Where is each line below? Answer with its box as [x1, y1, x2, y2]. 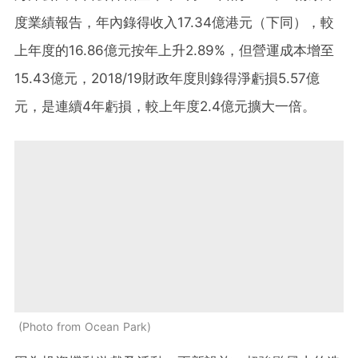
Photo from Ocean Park [22, 319, 147, 333]
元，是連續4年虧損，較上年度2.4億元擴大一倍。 [14, 98, 316, 115]
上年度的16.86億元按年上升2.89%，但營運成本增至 [14, 42, 334, 59]
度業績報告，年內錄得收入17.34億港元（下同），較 [14, 14, 334, 31]
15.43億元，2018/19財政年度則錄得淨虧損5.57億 [14, 70, 320, 87]
